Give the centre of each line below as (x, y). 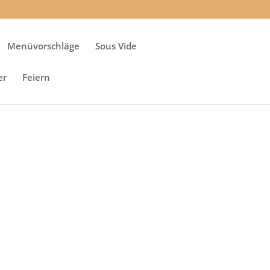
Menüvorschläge (43, 46)
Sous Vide (116, 46)
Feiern (36, 77)
